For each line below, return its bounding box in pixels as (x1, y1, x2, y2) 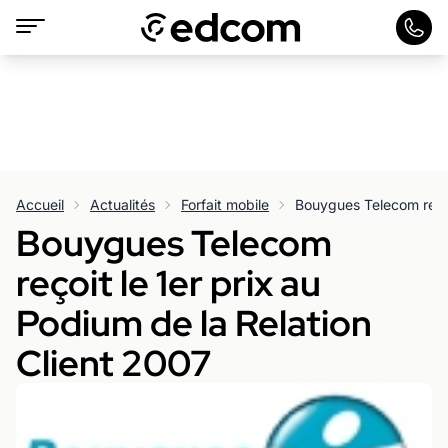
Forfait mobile (181, 196, 269, 213)
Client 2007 (16, 339, 212, 387)
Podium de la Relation (16, 299, 372, 347)
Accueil (16, 196, 64, 213)
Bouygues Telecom (16, 219, 332, 267)
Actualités (90, 196, 155, 213)
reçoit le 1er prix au (16, 259, 321, 307)
